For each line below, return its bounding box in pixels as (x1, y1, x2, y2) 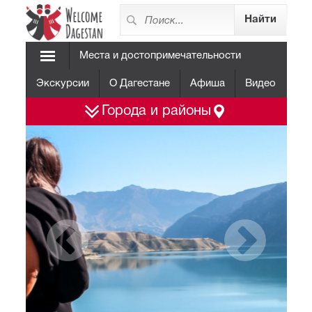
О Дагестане (109, 79, 170, 88)
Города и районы (101, 105, 211, 118)
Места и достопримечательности (79, 51, 241, 61)
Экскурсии (36, 79, 89, 88)
